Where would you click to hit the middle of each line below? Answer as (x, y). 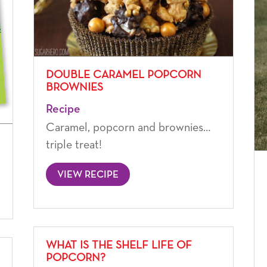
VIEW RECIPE (88, 175)
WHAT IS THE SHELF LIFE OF (119, 245)
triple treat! (74, 145)
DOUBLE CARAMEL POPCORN (123, 74)
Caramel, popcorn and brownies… (128, 127)
